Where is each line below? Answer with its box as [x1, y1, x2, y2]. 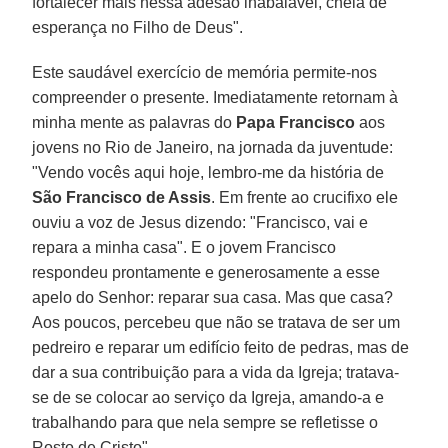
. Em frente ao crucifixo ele [211, 188, 399, 206]
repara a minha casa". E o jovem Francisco [32, 238, 337, 256]
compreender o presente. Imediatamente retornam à [32, 88, 399, 106]
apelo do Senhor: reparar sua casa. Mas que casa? [32, 288, 394, 306]
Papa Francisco [236, 113, 356, 131]
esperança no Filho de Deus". [32, 18, 244, 36]
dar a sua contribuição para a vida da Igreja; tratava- [32, 363, 400, 381]
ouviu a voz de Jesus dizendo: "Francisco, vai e [32, 213, 369, 231]
